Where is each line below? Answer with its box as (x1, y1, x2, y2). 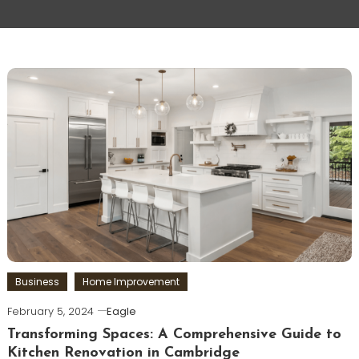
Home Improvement (82, 275, 179, 289)
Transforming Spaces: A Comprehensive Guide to (6, 327, 341, 343)
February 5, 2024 (6, 304, 94, 320)
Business (14, 275, 59, 289)
